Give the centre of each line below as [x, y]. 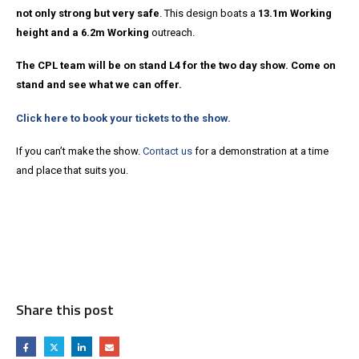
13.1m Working [294, 13]
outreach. [172, 32]
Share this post [65, 309]
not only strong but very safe [88, 13]
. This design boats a [208, 13]
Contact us [167, 151]
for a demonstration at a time [260, 151]
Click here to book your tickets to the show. [125, 118]
